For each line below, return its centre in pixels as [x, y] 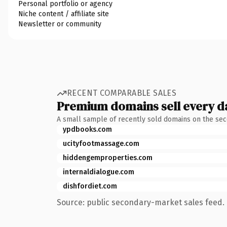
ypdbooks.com [87, 129]
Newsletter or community [60, 24]
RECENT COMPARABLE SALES [122, 93]
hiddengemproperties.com [108, 158]
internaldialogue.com [99, 172]
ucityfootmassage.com [101, 143]
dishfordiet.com [90, 186]
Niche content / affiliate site [64, 14]
